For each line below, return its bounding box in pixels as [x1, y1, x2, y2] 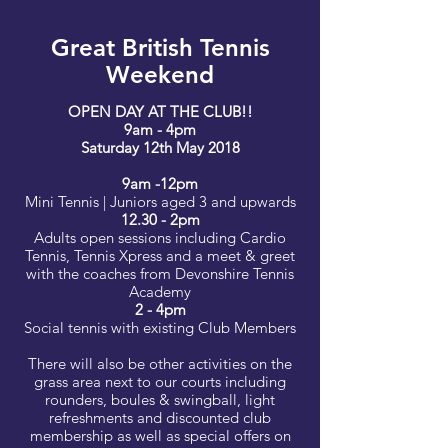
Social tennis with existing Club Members [24, 318, 296, 337]
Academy [129, 282, 191, 301]
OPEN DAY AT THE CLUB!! [67, 102, 253, 121]
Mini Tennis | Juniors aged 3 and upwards [24, 192, 296, 211]
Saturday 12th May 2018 [80, 138, 240, 157]
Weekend [106, 60, 214, 89]
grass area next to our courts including [34, 372, 286, 391]
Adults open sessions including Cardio [34, 228, 286, 247]
